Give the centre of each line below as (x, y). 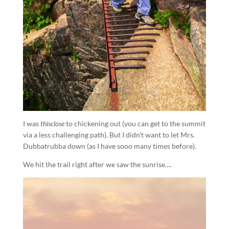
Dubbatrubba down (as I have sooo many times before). (109, 146)
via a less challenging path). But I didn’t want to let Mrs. (109, 134)
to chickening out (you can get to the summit (135, 123)
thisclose (52, 123)
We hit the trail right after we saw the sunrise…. (97, 164)
